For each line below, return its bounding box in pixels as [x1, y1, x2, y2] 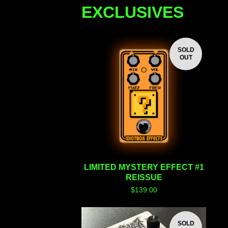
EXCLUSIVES [81, 3, 184, 21]
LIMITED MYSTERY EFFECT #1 [83, 163, 204, 172]
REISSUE [125, 173, 162, 182]
